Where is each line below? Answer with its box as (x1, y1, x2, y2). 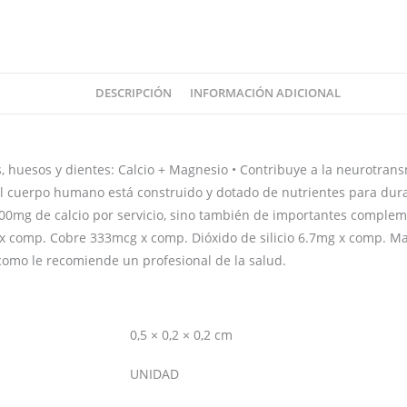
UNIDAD (130, 365, 179, 383)
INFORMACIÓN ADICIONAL (189, 85, 341, 102)
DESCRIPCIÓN (94, 85, 172, 102)
